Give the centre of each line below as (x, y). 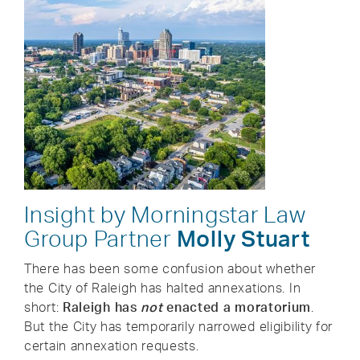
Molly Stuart (243, 238)
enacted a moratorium (239, 307)
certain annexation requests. (112, 345)
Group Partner (100, 238)
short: (43, 307)
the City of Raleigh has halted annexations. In (163, 287)
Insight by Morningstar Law (165, 214)
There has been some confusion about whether (170, 268)
